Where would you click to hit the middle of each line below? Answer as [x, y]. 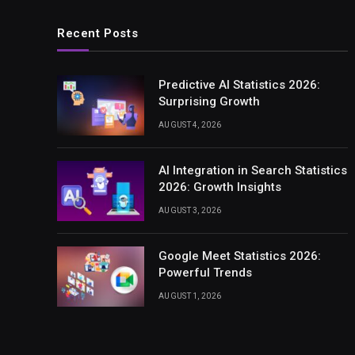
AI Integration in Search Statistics [253, 171]
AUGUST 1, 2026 [190, 296]
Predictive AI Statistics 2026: [239, 85]
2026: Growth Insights [220, 187]
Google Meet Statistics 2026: [240, 256]
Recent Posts [98, 34]
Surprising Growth [209, 102]
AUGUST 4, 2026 [190, 125]
